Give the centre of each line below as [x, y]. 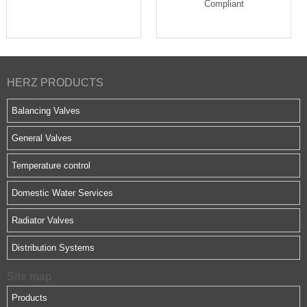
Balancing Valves [46, 111]
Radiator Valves [43, 220]
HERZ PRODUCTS [55, 83]
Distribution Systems [53, 248]
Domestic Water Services [62, 193]
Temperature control [51, 165]
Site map [29, 276]
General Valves [42, 138]
